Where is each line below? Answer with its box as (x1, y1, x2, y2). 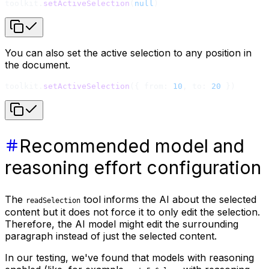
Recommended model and (19, 134, 244, 157)
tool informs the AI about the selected (80, 193, 256, 205)
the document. (5, 58, 70, 71)
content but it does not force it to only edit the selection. (5, 205, 260, 218)
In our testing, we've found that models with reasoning (5, 251, 254, 264)
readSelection (26, 196, 80, 205)
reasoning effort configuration (5, 156, 261, 178)
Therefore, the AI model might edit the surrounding (5, 217, 238, 230)
